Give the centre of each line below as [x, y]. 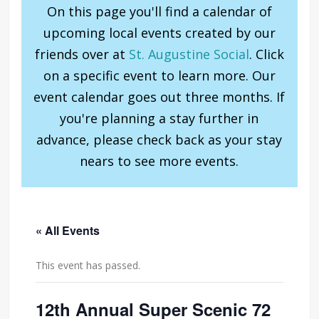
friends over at [82, 54]
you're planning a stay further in [159, 118]
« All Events [68, 230]
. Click [266, 54]
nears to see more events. [159, 161]
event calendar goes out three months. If [159, 96]
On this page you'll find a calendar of [159, 11]
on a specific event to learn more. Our [159, 75]
